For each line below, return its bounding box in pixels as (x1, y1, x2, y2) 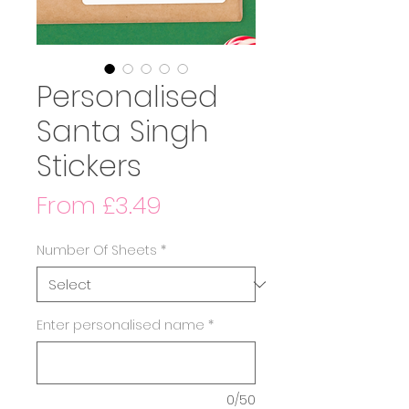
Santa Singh (37, 110, 209, 152)
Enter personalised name (37, 316, 204, 334)
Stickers (37, 145, 142, 186)
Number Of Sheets (37, 241, 157, 259)
